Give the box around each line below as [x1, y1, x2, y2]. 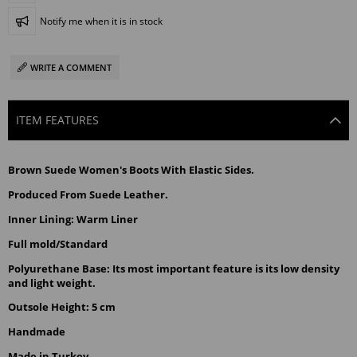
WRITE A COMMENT [30, 61, 112, 73]
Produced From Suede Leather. [8, 187, 168, 202]
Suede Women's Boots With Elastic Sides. [42, 163, 254, 178]
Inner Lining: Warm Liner [8, 211, 138, 226]
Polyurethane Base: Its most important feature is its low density [8, 261, 339, 276]
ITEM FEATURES [16, 112, 99, 127]
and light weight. [8, 275, 96, 290]
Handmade [8, 324, 65, 339]
